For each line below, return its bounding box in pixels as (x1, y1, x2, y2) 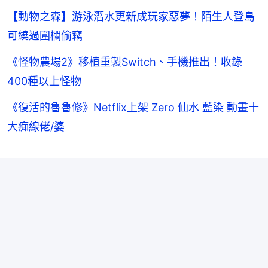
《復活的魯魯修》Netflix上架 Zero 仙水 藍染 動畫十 (7, 100, 259, 114)
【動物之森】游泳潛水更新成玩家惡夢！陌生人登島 (7, 10, 255, 23)
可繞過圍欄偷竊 (7, 29, 83, 42)
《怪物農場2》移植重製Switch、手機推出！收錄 (7, 55, 242, 68)
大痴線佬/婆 (7, 120, 65, 133)
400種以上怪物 (7, 74, 81, 87)
